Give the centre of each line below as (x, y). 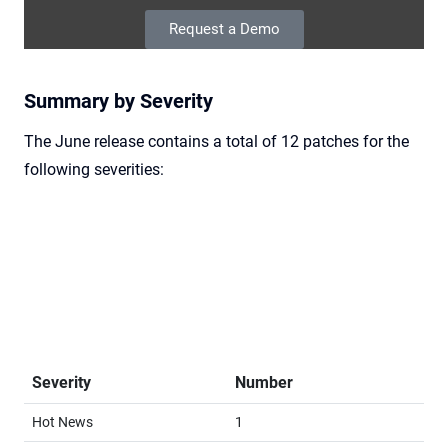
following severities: (94, 170)
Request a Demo (224, 29)
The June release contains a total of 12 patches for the (216, 142)
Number (264, 383)
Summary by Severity (118, 101)
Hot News (62, 423)
